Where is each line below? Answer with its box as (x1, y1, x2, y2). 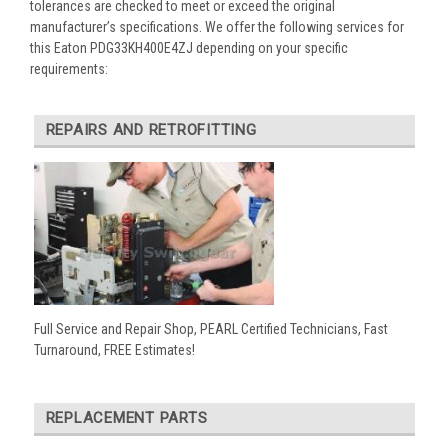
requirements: (30, 60, 108, 77)
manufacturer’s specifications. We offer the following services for (30, 18, 404, 35)
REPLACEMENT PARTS (45, 409, 208, 428)
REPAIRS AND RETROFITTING (45, 120, 257, 139)
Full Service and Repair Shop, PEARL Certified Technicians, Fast (33, 321, 388, 338)
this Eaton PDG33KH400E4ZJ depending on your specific (30, 39, 348, 56)
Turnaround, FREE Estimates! (33, 342, 195, 359)
